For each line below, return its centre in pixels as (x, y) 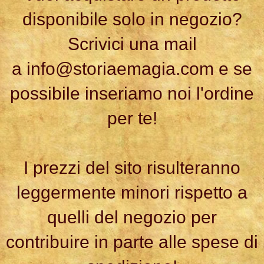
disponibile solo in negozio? (132, 19)
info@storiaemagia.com (120, 69)
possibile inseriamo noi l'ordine (132, 94)
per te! (132, 118)
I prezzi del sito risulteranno (132, 168)
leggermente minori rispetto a (132, 193)
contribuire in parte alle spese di (132, 242)
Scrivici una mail (132, 44)
